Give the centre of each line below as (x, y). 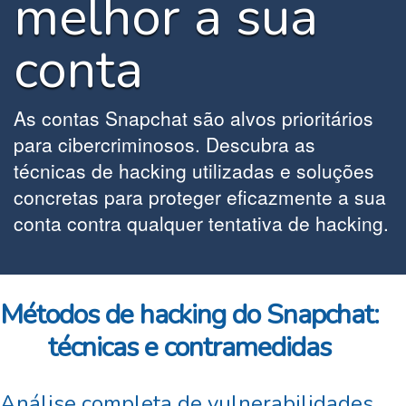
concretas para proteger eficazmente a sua (200, 197)
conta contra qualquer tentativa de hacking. (201, 223)
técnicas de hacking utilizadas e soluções (194, 170)
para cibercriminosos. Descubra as (164, 144)
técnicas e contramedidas (189, 347)
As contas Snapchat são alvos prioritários (193, 118)
